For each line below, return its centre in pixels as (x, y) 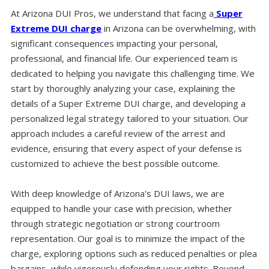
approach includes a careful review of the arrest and (118, 133)
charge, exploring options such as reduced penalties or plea (134, 253)
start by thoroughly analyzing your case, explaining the (123, 88)
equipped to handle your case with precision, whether (121, 208)
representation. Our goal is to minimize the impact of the (128, 238)
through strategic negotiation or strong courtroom (115, 223)
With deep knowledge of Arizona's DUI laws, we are (117, 193)
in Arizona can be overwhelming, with (178, 28)
